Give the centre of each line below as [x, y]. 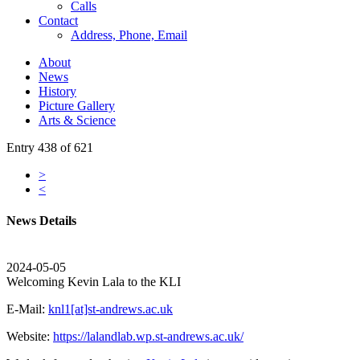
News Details [41, 221]
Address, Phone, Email [129, 35]
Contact [58, 20]
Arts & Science [77, 120]
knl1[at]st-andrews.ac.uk [110, 309]
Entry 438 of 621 [50, 147]
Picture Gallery [77, 106]
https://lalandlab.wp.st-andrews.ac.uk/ [148, 336]
